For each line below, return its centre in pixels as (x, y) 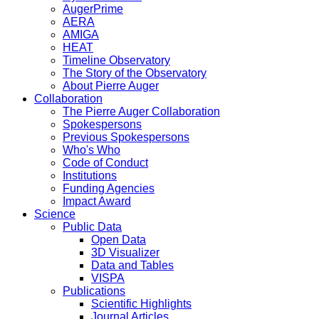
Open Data (119, 239)
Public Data (92, 226)
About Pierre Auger (111, 85)
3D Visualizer (125, 252)
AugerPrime (93, 9)
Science (55, 214)
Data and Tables (132, 265)
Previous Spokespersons (126, 137)
